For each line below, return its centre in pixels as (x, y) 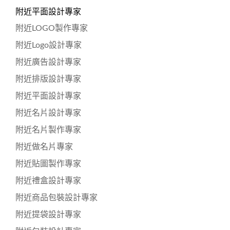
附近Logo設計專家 (49, 45)
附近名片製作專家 (48, 130)
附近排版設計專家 (48, 79)
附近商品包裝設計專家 (56, 197)
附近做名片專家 (44, 147)
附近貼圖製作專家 (48, 164)
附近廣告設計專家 (48, 62)
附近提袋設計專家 (48, 214)
